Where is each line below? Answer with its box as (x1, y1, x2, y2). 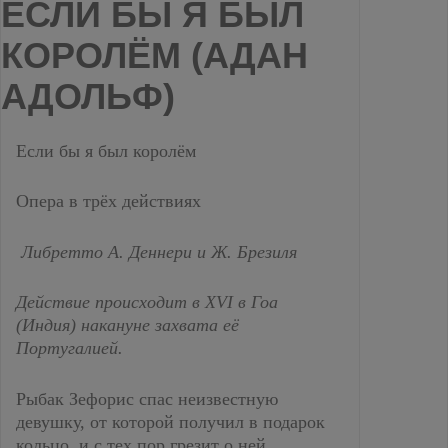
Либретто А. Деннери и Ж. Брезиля (16, 241, 297, 262)
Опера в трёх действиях (16, 191, 201, 211)
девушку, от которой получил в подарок (16, 411, 325, 432)
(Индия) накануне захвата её (16, 315, 239, 335)
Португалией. (16, 338, 123, 358)
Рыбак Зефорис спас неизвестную (16, 388, 278, 409)
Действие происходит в (16, 292, 205, 312)
